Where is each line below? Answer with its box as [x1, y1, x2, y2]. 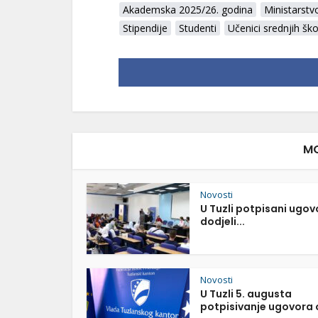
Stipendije [123, 21, 168, 35]
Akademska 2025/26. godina [123, 3, 253, 16]
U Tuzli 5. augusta [200, 287, 292, 301]
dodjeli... [200, 214, 245, 229]
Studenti [179, 21, 216, 35]
